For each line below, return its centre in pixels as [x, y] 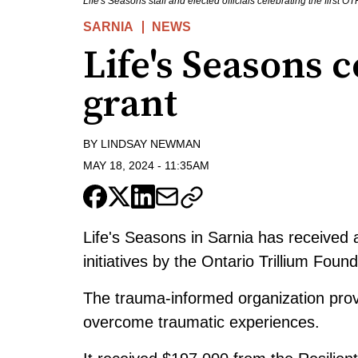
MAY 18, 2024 [119, 165]
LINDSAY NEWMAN [151, 144]
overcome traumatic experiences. [201, 322]
